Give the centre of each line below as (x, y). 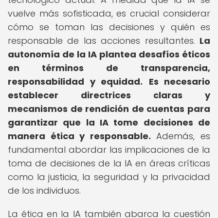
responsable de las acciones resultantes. (104, 41)
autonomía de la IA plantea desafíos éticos (109, 54)
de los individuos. (44, 191)
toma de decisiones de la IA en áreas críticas (109, 163)
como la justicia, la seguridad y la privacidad (109, 177)
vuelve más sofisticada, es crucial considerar (109, 13)
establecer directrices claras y (109, 95)
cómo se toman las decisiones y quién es (109, 27)
